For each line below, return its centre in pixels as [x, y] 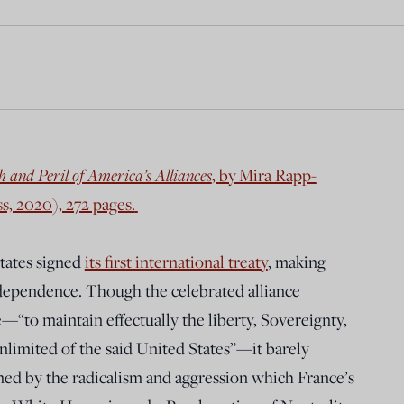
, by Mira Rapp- [264, 174]
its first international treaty [176, 261]
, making [296, 261]
